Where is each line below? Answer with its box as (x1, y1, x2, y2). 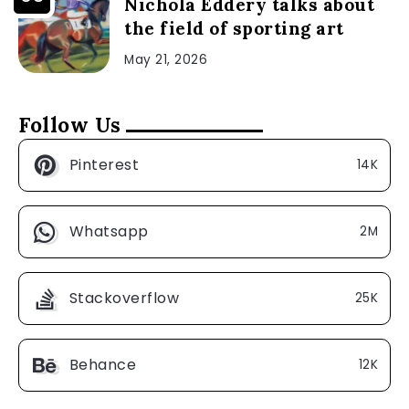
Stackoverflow (68, 287, 179, 309)
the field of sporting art (124, 16, 344, 39)
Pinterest (68, 153, 139, 175)
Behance (68, 353, 136, 375)
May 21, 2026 (124, 50, 207, 68)
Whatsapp (68, 220, 149, 242)
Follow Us (18, 110, 121, 138)
